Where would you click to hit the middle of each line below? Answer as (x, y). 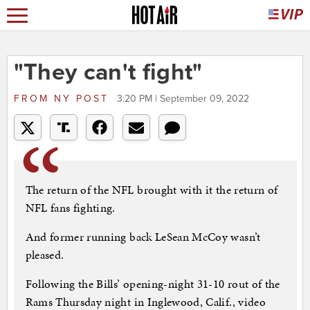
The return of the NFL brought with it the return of (152, 190)
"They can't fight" (108, 73)
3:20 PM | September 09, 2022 (183, 99)
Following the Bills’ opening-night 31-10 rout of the (153, 284)
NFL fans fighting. (70, 208)
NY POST (81, 99)
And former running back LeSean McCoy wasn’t (143, 237)
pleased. (45, 255)
